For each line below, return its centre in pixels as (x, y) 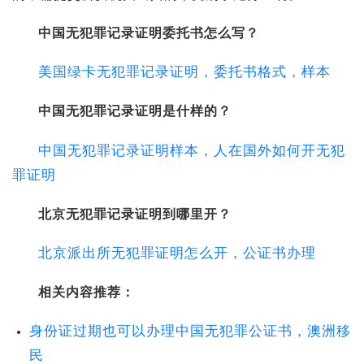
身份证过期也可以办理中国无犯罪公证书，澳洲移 (190, 331)
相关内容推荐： (87, 292)
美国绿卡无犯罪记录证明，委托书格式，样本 (184, 72)
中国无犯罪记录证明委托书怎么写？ (149, 33)
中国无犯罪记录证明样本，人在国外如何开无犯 (192, 150)
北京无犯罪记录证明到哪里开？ (135, 214)
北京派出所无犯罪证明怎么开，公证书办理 (177, 253)
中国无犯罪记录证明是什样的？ (135, 111)
